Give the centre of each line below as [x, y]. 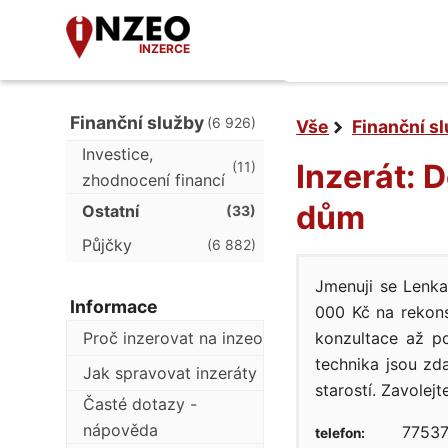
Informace [114, 306]
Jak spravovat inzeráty [170, 373]
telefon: [340, 433]
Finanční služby [137, 122]
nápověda [120, 430]
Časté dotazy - [140, 404]
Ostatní [110, 211]
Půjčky [107, 245]
